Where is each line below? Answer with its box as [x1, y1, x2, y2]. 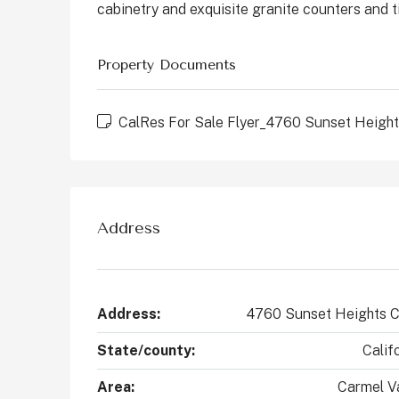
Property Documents [97, 56, 236, 74]
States [239, 11, 276, 25]
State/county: [97, 342, 195, 360]
